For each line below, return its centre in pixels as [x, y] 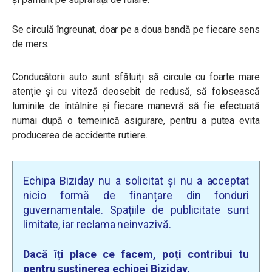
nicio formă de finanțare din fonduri [136, 195]
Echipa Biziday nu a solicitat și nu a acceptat [136, 181]
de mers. [31, 44]
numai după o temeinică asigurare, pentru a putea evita [136, 121]
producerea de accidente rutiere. [80, 135]
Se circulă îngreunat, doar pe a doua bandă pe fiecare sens [136, 29]
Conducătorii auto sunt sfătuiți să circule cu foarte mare [136, 77]
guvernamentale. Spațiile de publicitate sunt [136, 210]
